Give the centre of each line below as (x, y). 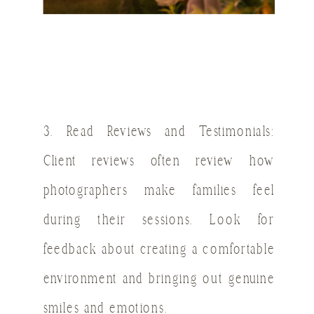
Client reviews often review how (159, 162)
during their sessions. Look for (159, 221)
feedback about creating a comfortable (159, 250)
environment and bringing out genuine (159, 280)
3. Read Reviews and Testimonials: (159, 132)
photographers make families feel (159, 191)
